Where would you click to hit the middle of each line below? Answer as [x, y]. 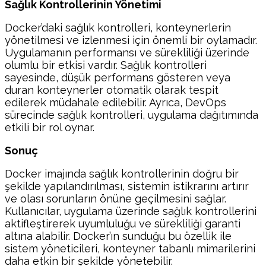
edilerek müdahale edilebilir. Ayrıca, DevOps [115, 102]
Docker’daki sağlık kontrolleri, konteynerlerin [118, 28]
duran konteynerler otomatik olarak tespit [112, 90]
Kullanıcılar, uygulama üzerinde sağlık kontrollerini [131, 211]
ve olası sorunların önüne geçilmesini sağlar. [115, 199]
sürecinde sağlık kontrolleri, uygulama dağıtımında [132, 115]
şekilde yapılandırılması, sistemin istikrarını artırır [127, 186]
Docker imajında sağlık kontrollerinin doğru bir [122, 174]
